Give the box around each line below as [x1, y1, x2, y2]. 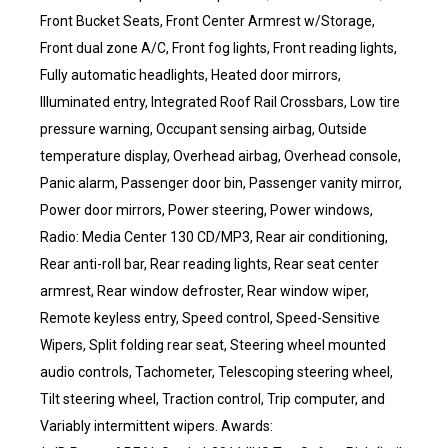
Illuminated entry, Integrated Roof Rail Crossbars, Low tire [40, 94, 400, 110]
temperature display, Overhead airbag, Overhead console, [40, 148, 401, 164]
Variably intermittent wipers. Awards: [40, 418, 273, 434]
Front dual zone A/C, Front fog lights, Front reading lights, [40, 40, 397, 56]
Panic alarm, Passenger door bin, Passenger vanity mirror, [40, 175, 402, 191]
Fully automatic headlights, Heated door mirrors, [40, 67, 341, 83]
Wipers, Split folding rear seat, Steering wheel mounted [40, 337, 386, 353]
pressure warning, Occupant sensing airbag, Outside [40, 121, 367, 137]
